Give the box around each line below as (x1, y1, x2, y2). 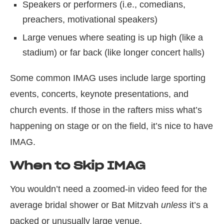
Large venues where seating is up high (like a (22, 32, 203, 42)
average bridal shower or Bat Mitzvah (10, 200, 161, 210)
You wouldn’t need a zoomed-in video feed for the (10, 184, 207, 194)
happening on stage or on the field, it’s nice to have (10, 121, 213, 131)
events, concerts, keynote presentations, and (10, 89, 188, 99)
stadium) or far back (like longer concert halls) (22, 47, 204, 57)
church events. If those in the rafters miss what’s (10, 105, 202, 115)
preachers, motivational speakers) (22, 14, 157, 24)
